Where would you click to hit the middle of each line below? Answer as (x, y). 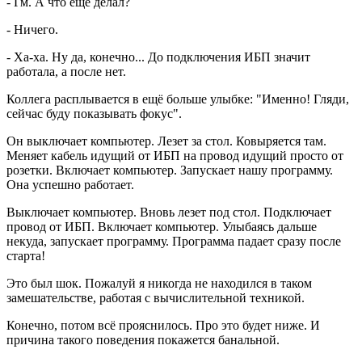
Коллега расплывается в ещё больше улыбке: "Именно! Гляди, (178, 99)
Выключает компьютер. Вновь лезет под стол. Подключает (169, 212)
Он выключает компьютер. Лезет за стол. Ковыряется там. (166, 141)
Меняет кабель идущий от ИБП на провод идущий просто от (175, 155)
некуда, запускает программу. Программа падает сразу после (174, 241)
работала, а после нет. (66, 71)
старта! (26, 255)
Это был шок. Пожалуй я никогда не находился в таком (159, 283)
